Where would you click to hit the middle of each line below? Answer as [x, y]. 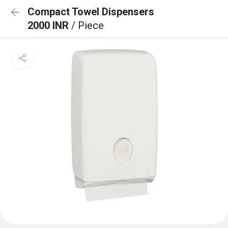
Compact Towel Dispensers [91, 12]
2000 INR [49, 25]
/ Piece [88, 25]
